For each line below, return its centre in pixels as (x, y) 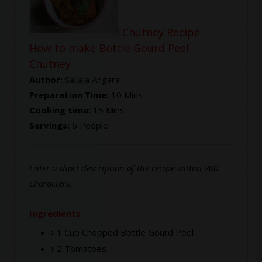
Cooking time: (61, 110)
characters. (50, 183)
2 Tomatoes (82, 248)
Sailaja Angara (92, 80)
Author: (47, 80)
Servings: (50, 125)
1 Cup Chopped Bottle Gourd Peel (125, 232)
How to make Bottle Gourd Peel (109, 48)
